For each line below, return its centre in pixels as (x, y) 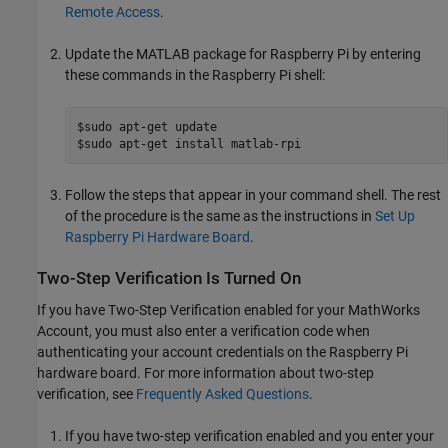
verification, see (86, 393)
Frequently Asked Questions (222, 393)
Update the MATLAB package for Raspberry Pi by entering (243, 54)
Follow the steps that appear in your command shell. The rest (253, 195)
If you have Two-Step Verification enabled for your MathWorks (228, 309)
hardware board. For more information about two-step (205, 372)
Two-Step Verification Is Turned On (169, 279)
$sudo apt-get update (146, 126)
